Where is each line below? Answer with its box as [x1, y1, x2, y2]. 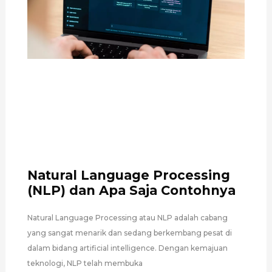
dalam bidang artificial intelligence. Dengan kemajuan [27, 243, 228, 253]
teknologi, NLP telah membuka [27, 259, 143, 268]
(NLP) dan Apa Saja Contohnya [27, 183, 236, 199]
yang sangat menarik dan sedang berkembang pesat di [27, 228, 232, 238]
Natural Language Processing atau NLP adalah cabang [27, 213, 228, 223]
